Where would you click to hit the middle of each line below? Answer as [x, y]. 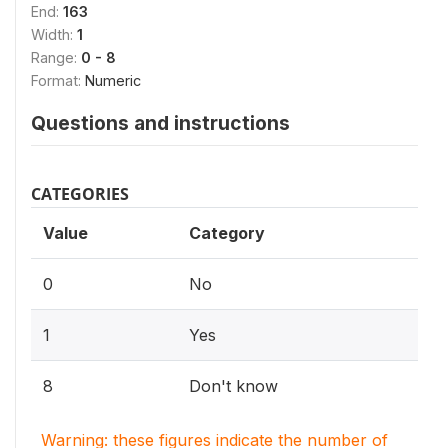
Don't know [233, 386]
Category [227, 233]
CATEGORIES [80, 194]
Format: [58, 80]
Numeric [113, 80]
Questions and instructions [160, 123]
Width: [54, 34]
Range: [56, 57]
